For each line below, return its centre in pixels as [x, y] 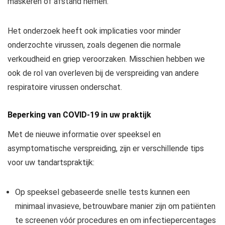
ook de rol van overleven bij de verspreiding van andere [103, 73]
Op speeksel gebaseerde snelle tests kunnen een [102, 192]
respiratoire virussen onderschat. [65, 87]
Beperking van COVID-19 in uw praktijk [79, 115]
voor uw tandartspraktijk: [51, 162]
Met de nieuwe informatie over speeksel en [84, 134]
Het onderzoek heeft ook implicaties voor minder [94, 31]
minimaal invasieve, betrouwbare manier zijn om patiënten [115, 206]
